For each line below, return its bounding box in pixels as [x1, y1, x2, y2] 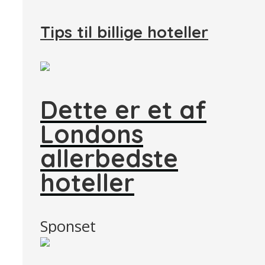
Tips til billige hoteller [40, 21, 208, 42]
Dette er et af [40, 93, 206, 125]
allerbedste [40, 142, 178, 173]
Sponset [40, 216, 96, 237]
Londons [40, 118, 143, 149]
